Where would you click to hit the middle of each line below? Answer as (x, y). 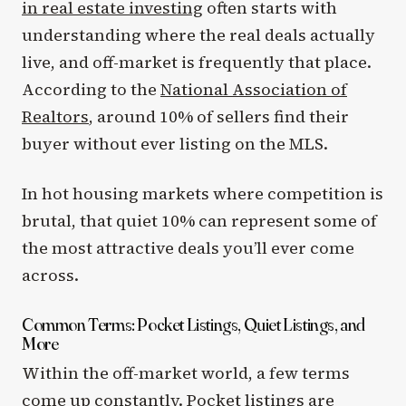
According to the (91, 90)
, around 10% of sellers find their (219, 117)
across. (50, 275)
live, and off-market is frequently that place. (197, 63)
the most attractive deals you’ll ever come (188, 248)
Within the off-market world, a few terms (186, 373)
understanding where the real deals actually (198, 35)
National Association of (254, 90)
